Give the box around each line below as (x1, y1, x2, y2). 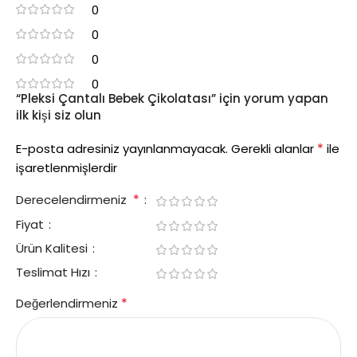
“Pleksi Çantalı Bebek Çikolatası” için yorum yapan (16, 90, 328, 108)
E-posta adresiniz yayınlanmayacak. (16, 140, 228, 158)
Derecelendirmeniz (16, 191, 133, 209)
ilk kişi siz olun (16, 107, 101, 124)
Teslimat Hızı (16, 264, 93, 281)
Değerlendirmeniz (16, 295, 121, 312)
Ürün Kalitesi (16, 240, 91, 257)
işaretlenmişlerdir (16, 159, 117, 177)
